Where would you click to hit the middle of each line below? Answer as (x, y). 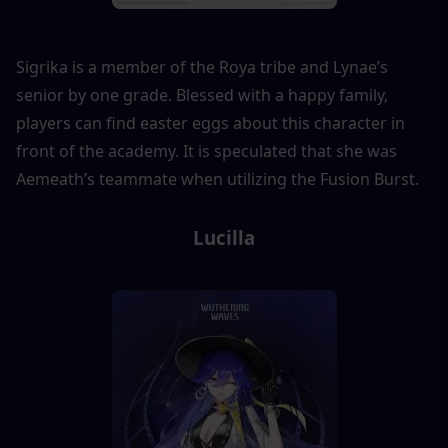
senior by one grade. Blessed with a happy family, (202, 94)
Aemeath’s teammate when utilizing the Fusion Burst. (217, 178)
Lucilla (224, 237)
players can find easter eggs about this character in (210, 122)
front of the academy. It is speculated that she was (206, 150)
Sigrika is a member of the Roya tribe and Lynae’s (202, 66)
